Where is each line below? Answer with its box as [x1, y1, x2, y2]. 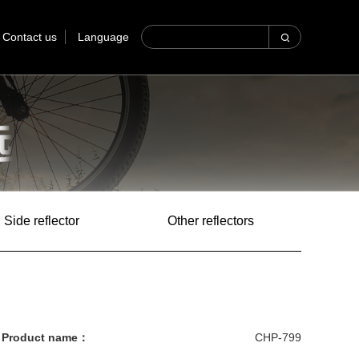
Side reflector [4, 213, 79, 228]
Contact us [2, 30, 57, 44]
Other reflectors [167, 213, 254, 228]
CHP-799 [255, 331, 301, 345]
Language [78, 30, 129, 44]
